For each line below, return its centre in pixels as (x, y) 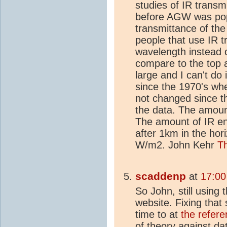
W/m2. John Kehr (176, 145)
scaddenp (161, 176)
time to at (158, 214)
